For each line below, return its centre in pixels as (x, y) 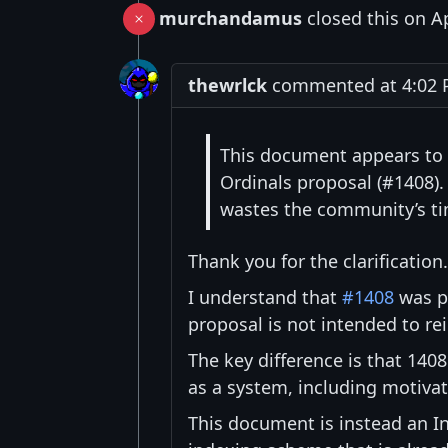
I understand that (265, 297)
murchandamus (230, 18)
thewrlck (227, 85)
